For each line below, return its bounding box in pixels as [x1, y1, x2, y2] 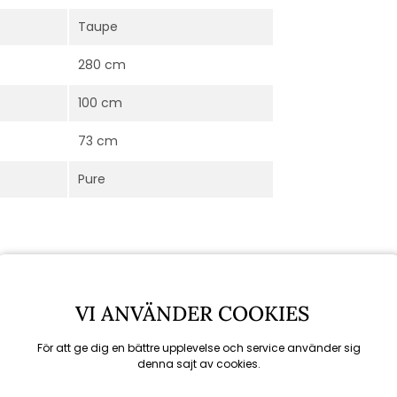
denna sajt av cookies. [136, 356, 261, 371]
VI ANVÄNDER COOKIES [74, 300, 320, 326]
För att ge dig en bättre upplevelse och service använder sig [36, 340, 361, 355]
